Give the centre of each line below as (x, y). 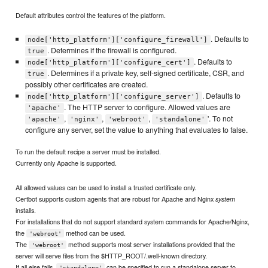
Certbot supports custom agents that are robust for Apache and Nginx (116, 198)
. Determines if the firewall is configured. (112, 50)
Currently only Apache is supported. (66, 163)
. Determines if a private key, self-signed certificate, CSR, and (145, 73)
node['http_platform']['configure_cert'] (109, 62)
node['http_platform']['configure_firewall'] (118, 39)
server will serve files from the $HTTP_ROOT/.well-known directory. (112, 255)
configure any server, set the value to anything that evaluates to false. (136, 130)
